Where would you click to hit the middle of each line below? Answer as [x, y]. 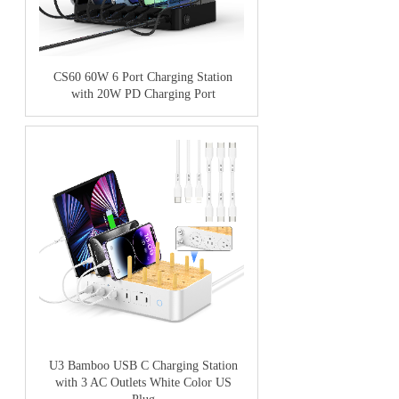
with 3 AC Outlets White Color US [143, 383]
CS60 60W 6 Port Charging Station [143, 77]
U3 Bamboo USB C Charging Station [143, 366]
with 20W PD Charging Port [143, 94]
